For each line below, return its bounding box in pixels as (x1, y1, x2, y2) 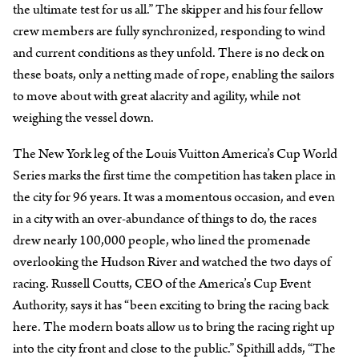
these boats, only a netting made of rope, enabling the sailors (13, 64, 334, 84)
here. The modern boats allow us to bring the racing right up (13, 317, 335, 337)
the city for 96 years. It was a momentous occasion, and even (13, 187, 335, 207)
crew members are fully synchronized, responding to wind (13, 21, 325, 41)
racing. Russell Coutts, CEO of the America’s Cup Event (13, 273, 311, 293)
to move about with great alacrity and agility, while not (13, 86, 301, 106)
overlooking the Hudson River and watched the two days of (13, 252, 331, 272)
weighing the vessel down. (13, 107, 154, 127)
